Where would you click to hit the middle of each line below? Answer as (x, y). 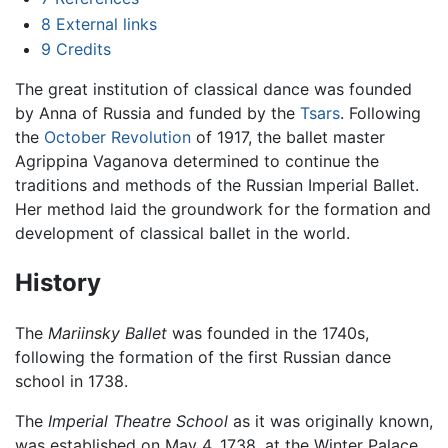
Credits (83, 49)
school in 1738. (71, 381)
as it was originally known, (330, 421)
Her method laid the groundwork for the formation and (223, 209)
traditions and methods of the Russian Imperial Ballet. (217, 185)
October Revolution (117, 137)
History (58, 283)
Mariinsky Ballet (107, 333)
